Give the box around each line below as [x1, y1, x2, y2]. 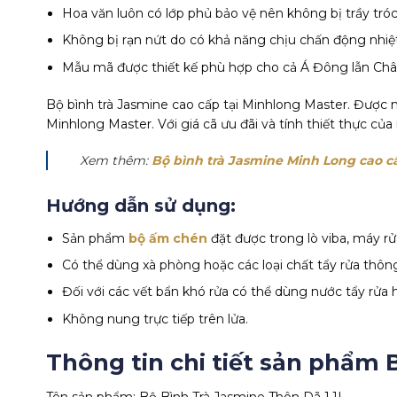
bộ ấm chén [128, 230, 208, 246]
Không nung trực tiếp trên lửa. [62, 310, 249, 327]
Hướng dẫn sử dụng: [46, 194, 236, 216]
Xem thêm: [80, 152, 152, 168]
